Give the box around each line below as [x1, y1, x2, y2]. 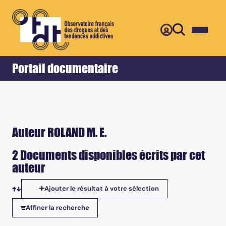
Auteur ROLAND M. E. [12, 125, 106, 140]
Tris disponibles [16, 193, 73, 201]
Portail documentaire [12, 61, 118, 76]
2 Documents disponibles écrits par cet [12, 148, 205, 162]
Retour [48, 19, 70, 29]
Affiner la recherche [26, 203, 89, 212]
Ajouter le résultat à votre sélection [44, 184, 159, 193]
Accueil [12, 20, 39, 29]
